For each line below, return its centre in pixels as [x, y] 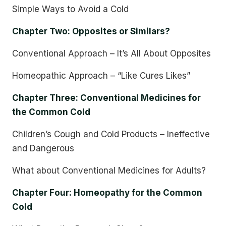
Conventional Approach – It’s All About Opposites [111, 53]
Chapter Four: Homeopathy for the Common [107, 193]
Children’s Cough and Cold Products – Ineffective [111, 134]
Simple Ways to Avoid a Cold [70, 9]
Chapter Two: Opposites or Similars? [91, 31]
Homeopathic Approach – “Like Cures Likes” [101, 76]
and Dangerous [43, 148]
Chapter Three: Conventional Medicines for [106, 98]
